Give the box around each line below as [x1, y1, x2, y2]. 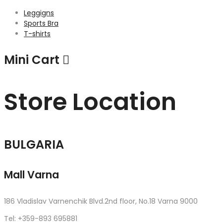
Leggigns [24, 8, 54, 18]
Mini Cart [4, 52, 62, 68]
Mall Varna [4, 167, 59, 182]
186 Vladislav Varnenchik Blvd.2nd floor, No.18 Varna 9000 [4, 196, 198, 207]
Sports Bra [24, 18, 58, 28]
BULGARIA [4, 136, 64, 153]
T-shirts [24, 29, 51, 39]
